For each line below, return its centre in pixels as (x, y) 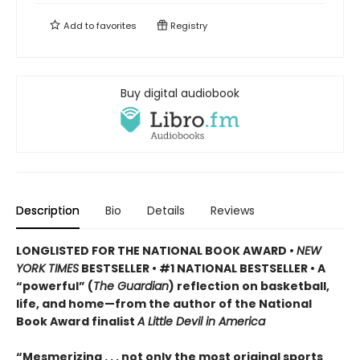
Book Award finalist (77, 322)
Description (48, 211)
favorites (117, 26)
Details (166, 211)
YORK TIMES (47, 269)
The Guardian (131, 286)
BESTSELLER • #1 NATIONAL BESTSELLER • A (202, 269)
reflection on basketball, (252, 286)
